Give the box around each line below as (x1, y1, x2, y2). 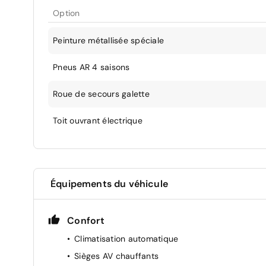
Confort (67, 214, 104, 227)
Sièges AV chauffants (74, 250, 159, 261)
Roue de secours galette (53, 88, 150, 99)
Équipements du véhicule (50, 177, 168, 190)
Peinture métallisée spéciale (53, 34, 164, 46)
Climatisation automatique (74, 233, 179, 244)
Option (53, 7, 80, 18)
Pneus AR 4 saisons (53, 61, 130, 72)
